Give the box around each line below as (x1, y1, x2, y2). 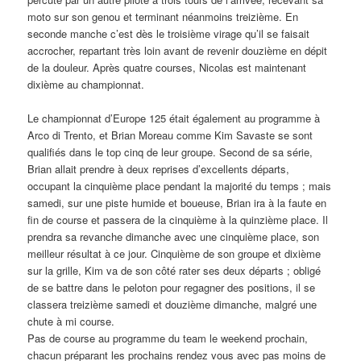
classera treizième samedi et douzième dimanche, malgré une (27, 297, 317, 313)
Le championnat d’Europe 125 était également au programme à (27, 110, 321, 127)
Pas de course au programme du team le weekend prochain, (27, 330, 309, 346)
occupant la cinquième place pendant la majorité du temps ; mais (27, 178, 332, 194)
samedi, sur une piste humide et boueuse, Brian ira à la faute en (27, 195, 327, 211)
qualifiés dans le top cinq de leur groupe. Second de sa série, (27, 144, 313, 160)
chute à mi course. (27, 313, 115, 330)
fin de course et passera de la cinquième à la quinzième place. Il (27, 212, 329, 228)
